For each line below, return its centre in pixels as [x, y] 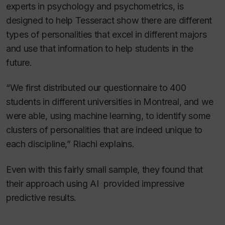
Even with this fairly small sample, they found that [104, 169]
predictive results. [41, 197]
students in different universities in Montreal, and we [110, 102]
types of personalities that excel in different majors [106, 34]
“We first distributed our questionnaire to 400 [96, 88]
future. [19, 62]
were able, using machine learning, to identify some [108, 116]
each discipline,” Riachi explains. [70, 144]
